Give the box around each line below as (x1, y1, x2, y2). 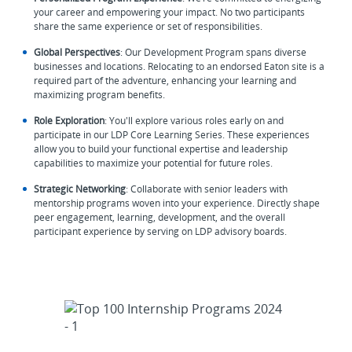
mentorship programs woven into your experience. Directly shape (34, 196, 321, 210)
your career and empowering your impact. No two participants (34, 5, 306, 19)
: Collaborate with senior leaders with (126, 181, 288, 196)
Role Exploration (34, 113, 105, 127)
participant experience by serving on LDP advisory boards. (34, 224, 290, 238)
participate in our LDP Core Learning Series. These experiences (34, 127, 310, 141)
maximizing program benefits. (34, 87, 168, 101)
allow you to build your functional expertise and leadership (34, 141, 288, 156)
